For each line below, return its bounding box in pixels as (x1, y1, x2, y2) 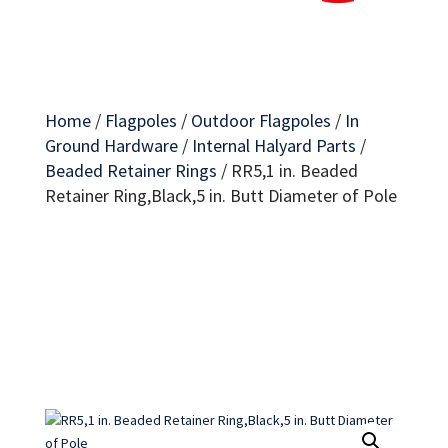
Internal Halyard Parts (191, 134, 356, 157)
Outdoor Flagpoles (190, 109, 331, 132)
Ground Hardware (44, 134, 178, 157)
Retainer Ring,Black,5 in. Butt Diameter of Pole (44, 184, 397, 207)
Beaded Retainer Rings (44, 159, 217, 182)
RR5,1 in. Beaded (230, 159, 358, 182)
